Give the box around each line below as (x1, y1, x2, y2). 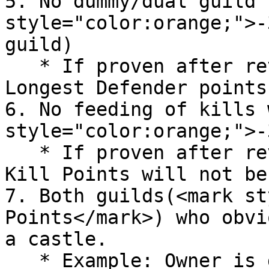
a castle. (5, 228, 107, 250)
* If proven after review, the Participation (5, 142, 39, 163)
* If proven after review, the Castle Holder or (5, 55, 39, 77)
